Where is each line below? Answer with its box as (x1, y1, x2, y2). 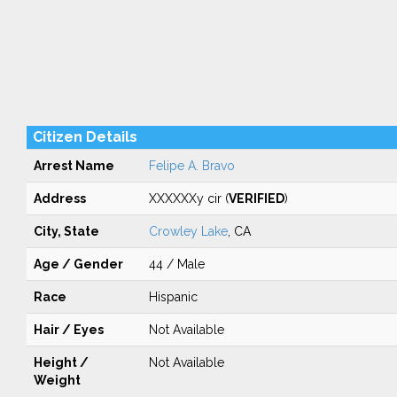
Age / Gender (33, 257, 123, 271)
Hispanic (148, 290, 198, 304)
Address (33, 191, 86, 206)
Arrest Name (33, 159, 114, 173)
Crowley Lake (148, 224, 228, 238)
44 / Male (148, 257, 205, 271)
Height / (33, 355, 89, 370)
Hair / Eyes (33, 323, 104, 337)
